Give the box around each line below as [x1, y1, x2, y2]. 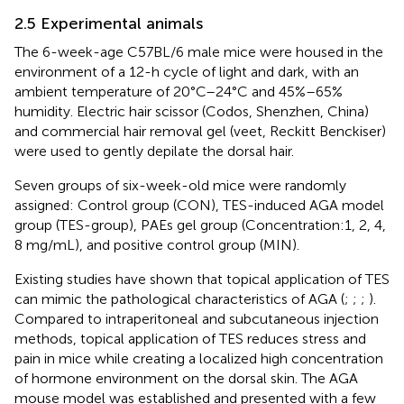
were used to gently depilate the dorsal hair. [14, 142, 294, 160]
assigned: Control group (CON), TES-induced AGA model [14, 196, 384, 214]
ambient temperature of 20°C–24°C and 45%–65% [14, 82, 343, 100]
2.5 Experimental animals [14, 13, 203, 33]
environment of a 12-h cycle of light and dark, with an [14, 62, 359, 80]
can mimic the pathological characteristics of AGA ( [14, 289, 344, 308]
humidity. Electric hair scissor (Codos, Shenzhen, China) [14, 102, 369, 120]
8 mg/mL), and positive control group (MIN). [14, 235, 299, 253]
